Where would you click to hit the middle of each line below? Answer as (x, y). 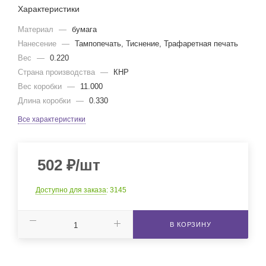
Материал (37, 29)
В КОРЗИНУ (191, 224)
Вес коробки (41, 86)
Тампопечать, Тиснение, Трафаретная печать (156, 44)
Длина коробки (45, 101)
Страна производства (58, 72)
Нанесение (38, 44)
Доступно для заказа (71, 190)
